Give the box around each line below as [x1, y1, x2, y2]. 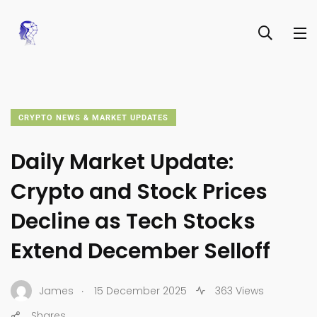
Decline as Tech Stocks [11, 207, 255, 236]
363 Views [212, 283, 264, 298]
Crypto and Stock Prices [11, 177, 267, 207]
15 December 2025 [94, 283, 187, 298]
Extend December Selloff [11, 236, 270, 266]
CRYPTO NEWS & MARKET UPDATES [18, 113, 168, 122]
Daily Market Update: [11, 147, 234, 177]
